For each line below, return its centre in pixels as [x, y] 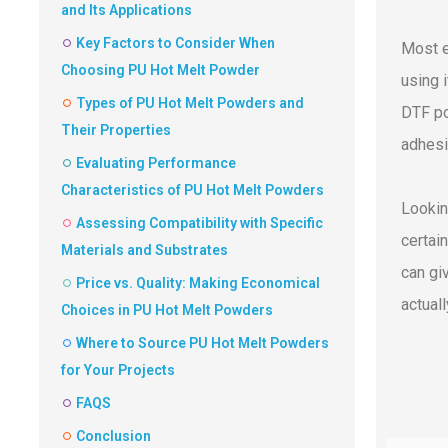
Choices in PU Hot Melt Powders [167, 310]
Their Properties [116, 130]
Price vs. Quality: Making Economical [198, 283]
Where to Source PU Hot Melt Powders [202, 343]
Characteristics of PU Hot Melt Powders [192, 190]
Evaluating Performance [156, 163]
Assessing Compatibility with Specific [199, 223]
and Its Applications [126, 10]
